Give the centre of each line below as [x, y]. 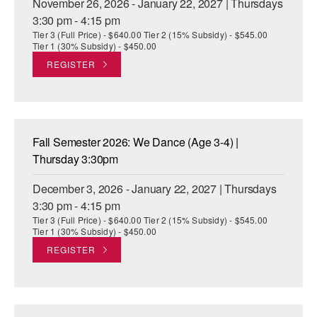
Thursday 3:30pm [76, 159]
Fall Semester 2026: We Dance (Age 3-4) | [136, 142]
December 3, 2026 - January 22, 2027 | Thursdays [155, 189]
